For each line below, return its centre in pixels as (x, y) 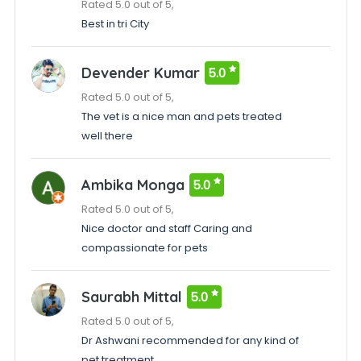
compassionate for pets (144, 248)
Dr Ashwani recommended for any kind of (190, 340)
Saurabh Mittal (131, 297)
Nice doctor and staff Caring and (166, 228)
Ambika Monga (133, 185)
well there (107, 136)
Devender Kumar (140, 73)
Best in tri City (115, 24)
